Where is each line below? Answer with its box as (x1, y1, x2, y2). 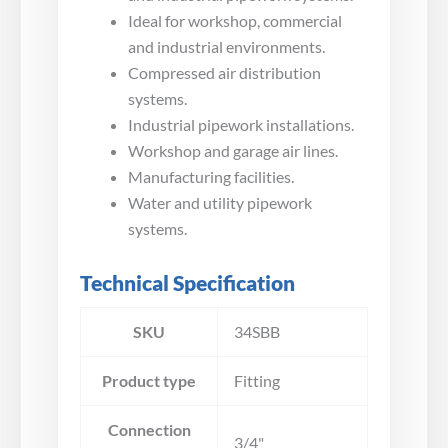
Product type (102, 371, 196, 391)
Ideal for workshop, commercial (128, 11, 342, 31)
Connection (107, 420, 191, 440)
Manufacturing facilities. (128, 167, 294, 187)
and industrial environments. (128, 37, 325, 57)
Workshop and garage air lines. (128, 141, 338, 161)
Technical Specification (80, 270, 295, 296)
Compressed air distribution (128, 63, 321, 83)
